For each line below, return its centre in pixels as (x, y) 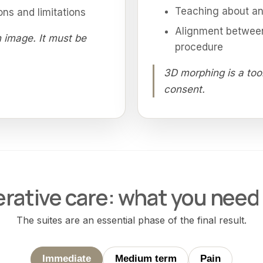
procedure (199, 47)
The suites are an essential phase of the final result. (131, 220)
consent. (185, 89)
